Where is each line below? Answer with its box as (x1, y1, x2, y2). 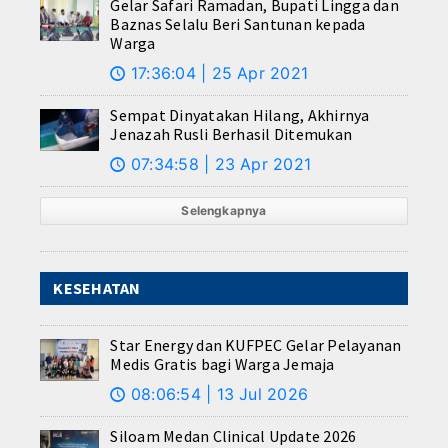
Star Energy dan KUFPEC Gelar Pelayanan (110, 335, 402, 356)
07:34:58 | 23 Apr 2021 (125, 154, 312, 175)
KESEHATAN (53, 278, 141, 299)
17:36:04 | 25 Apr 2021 (125, 63, 309, 84)
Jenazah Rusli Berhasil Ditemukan (110, 124, 353, 145)
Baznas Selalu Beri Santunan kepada (110, 14, 366, 35)
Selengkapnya (181, 203, 267, 219)
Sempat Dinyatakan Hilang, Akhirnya (110, 105, 370, 126)
